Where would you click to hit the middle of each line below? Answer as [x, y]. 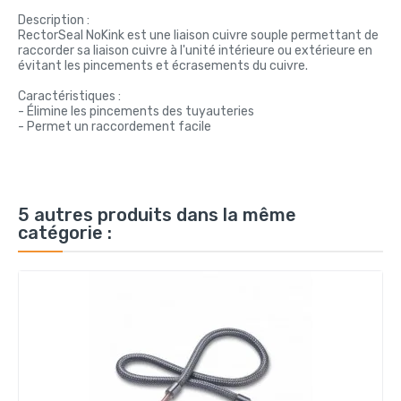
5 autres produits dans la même [157, 214]
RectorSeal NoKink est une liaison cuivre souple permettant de [198, 35]
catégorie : [65, 232]
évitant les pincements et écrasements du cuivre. [163, 65]
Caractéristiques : [69, 96]
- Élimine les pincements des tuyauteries [136, 111]
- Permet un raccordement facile [115, 126]
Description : [54, 20]
